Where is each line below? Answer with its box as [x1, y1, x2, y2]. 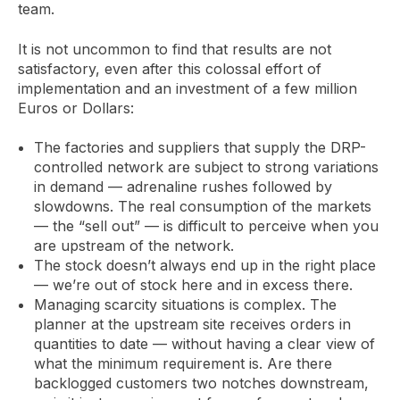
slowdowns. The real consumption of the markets [33, 197, 371, 216]
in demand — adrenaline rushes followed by [33, 178, 332, 196]
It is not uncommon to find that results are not [18, 39, 331, 58]
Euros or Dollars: [18, 98, 134, 117]
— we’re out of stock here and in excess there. [33, 276, 353, 295]
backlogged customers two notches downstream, [33, 374, 369, 393]
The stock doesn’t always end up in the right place [33, 256, 376, 275]
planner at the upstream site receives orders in [33, 315, 351, 334]
